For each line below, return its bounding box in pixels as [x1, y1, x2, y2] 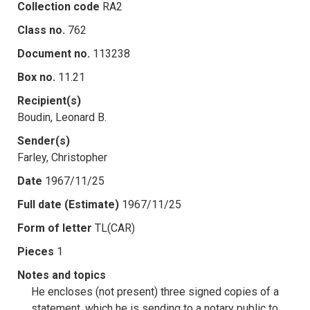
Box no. [17, 70, 55, 84]
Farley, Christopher [17, 150, 107, 164]
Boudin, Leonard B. [17, 110, 107, 124]
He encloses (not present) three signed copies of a [31, 284, 279, 298]
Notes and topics [17, 268, 106, 282]
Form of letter [17, 221, 92, 235]
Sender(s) [17, 134, 70, 147]
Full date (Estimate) [17, 197, 119, 211]
